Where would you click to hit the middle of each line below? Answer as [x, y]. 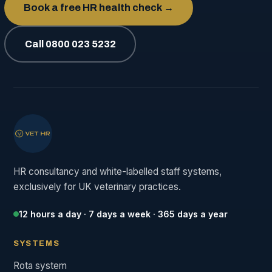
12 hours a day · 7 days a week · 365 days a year [123, 214]
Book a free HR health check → [99, 8]
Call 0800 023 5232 [70, 44]
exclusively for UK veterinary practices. [97, 187]
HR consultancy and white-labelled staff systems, [117, 172]
